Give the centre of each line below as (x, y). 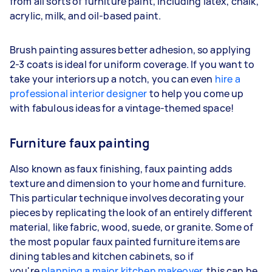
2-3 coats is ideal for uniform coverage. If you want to (132, 64)
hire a (227, 79)
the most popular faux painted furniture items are (125, 241)
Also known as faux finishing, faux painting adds (121, 168)
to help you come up (195, 93)
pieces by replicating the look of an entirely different (131, 212)
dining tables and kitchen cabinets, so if (102, 256)
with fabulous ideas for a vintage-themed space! (122, 108)
